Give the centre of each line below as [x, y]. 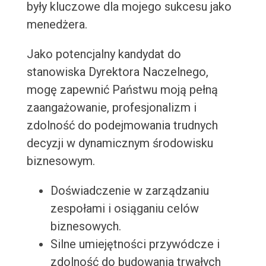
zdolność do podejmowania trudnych [122, 126]
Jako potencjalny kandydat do [104, 54]
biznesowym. [61, 161]
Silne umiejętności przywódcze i [135, 244]
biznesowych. [85, 227]
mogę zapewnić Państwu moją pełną [122, 90]
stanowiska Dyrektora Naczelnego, [117, 72]
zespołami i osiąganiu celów [124, 209]
